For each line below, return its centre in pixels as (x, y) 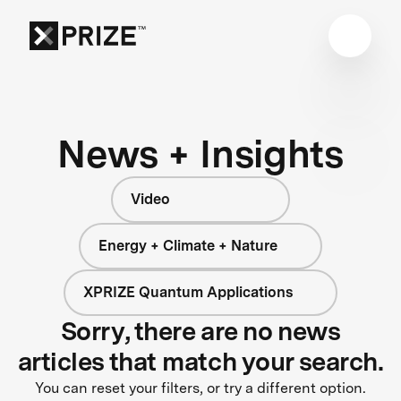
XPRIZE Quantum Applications (188, 292)
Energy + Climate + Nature (188, 245)
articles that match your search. (200, 361)
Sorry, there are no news (200, 331)
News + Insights (200, 153)
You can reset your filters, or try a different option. (200, 388)
